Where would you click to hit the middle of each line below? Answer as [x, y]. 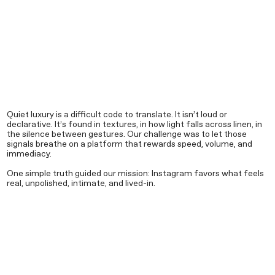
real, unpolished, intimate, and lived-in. [81, 184]
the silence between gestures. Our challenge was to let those [126, 135]
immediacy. [29, 154]
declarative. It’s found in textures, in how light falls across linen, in [134, 125]
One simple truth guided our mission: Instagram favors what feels [135, 174]
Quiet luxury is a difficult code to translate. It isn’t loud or [117, 115]
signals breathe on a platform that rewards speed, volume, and [129, 145]
